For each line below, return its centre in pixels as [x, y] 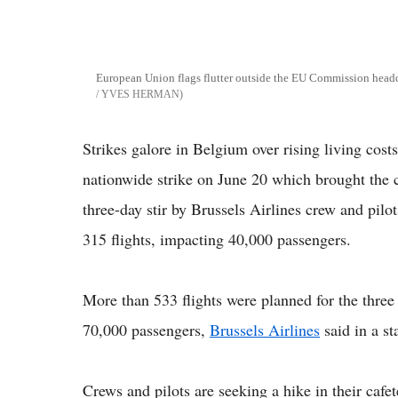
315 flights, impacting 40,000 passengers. [217, 239]
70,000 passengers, [146, 329]
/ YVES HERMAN [138, 94]
